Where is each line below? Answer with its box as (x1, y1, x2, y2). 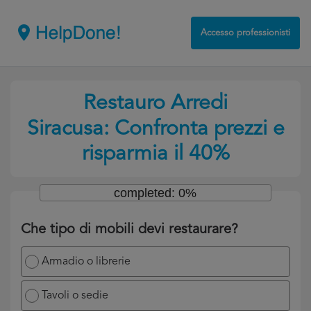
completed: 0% (114, 186, 197, 200)
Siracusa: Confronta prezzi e (26, 119, 285, 140)
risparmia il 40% (81, 144, 230, 165)
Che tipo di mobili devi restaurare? (21, 223, 238, 237)
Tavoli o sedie (42, 290, 108, 301)
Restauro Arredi (83, 93, 228, 114)
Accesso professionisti (200, 28, 290, 37)
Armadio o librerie (42, 256, 131, 267)
